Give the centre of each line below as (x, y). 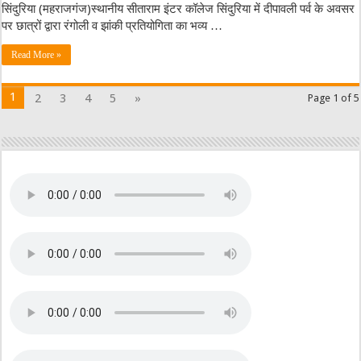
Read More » (37, 55)
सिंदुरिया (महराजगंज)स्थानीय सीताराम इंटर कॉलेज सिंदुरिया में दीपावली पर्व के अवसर (178, 9)
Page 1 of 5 (333, 98)
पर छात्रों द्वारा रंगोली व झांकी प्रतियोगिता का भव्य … (112, 26)
